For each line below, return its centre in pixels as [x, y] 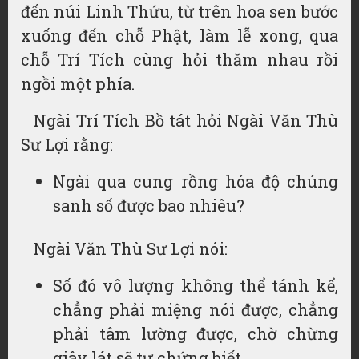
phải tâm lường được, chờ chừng [196, 333]
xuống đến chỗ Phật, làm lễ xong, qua [179, 35]
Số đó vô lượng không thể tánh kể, [196, 285]
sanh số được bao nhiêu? [149, 205]
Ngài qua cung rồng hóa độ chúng [196, 181]
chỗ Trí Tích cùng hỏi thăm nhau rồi [179, 59]
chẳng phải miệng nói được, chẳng [196, 309]
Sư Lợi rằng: [67, 144]
